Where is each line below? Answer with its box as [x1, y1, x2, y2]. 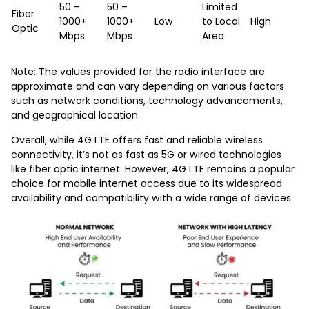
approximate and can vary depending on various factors [11, 79, 284, 93]
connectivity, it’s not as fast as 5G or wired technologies [11, 147, 281, 161]
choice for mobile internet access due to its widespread [11, 176, 282, 190]
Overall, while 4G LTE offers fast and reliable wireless [11, 132, 263, 147]
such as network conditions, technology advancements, [11, 93, 283, 108]
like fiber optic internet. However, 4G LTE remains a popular [11, 161, 295, 176]
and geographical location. [11, 108, 140, 122]
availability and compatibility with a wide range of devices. [11, 190, 293, 205]
